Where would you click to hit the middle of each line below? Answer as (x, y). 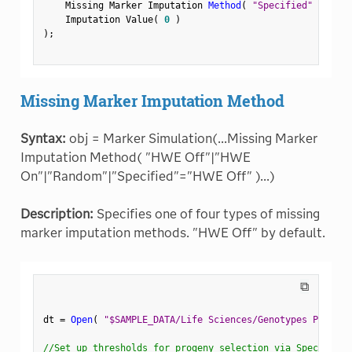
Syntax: (43, 138)
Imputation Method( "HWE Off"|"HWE (135, 157)
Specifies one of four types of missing (206, 214)
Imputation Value (98, 19)
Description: (57, 214)
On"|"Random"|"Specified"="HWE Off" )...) (147, 176)
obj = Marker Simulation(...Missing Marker (191, 138)
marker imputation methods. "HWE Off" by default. (172, 233)
